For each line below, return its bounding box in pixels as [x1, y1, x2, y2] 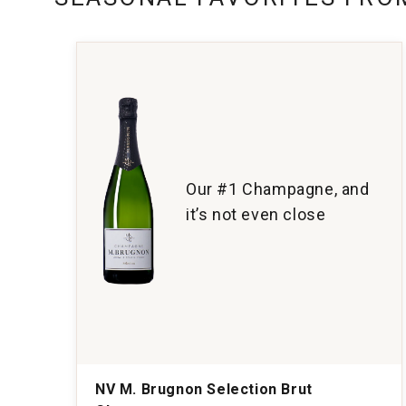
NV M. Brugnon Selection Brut [95, 380, 313, 398]
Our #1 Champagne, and [186, 179, 370, 198]
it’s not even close [186, 204, 326, 224]
